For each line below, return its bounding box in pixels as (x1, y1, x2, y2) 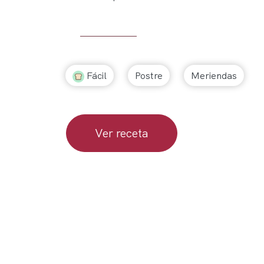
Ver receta (95, 126, 148, 141)
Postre (135, 70, 163, 81)
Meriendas (191, 70, 237, 81)
